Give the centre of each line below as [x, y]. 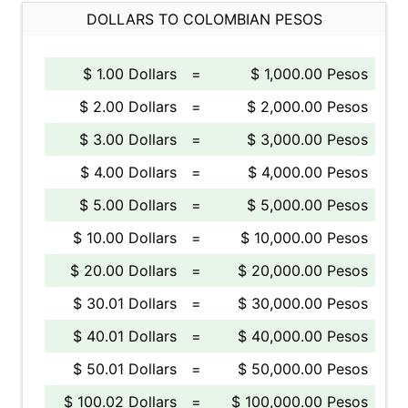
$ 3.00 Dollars [128, 139]
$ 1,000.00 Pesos [309, 74]
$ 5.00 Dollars [128, 205]
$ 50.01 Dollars [125, 369]
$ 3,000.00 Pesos [307, 139]
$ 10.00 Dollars [125, 238]
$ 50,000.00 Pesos [303, 369]
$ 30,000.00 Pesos [303, 303]
